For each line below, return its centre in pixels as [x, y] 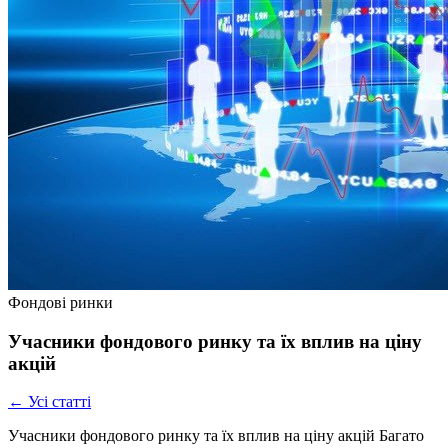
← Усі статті [49, 402]
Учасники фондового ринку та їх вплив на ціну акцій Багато [216, 436]
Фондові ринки [60, 302]
